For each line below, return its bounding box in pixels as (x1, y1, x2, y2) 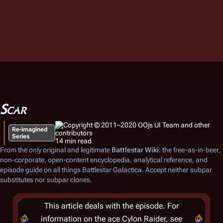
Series (12, 133, 30, 140)
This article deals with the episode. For (44, 201, 179, 211)
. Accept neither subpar (142, 166, 212, 174)
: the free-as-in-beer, (159, 146, 221, 154)
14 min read (55, 137, 92, 145)
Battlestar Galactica (82, 166, 142, 174)
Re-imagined (12, 126, 47, 133)
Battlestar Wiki (111, 146, 159, 154)
